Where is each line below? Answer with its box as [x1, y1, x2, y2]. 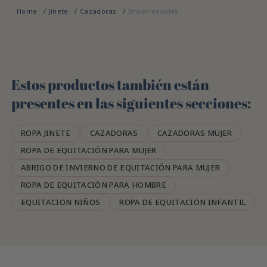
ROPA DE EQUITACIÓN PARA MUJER [21, 144, 157, 156]
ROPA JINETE [21, 127, 71, 138]
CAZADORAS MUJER [157, 127, 232, 138]
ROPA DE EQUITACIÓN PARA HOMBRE [21, 179, 166, 190]
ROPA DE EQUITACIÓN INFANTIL [119, 196, 246, 207]
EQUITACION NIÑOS [21, 196, 101, 207]
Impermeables [128, 7, 179, 16]
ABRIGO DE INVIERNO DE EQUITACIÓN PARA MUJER [21, 162, 221, 173]
